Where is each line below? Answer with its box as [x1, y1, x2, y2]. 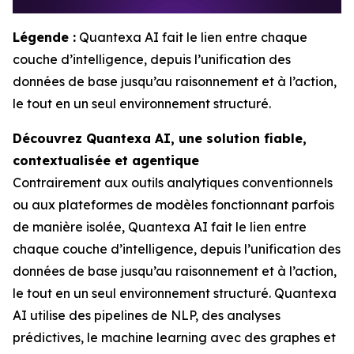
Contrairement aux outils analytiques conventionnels [13, 174, 333, 190]
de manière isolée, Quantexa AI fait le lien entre [13, 218, 307, 235]
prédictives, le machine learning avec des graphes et [13, 329, 336, 345]
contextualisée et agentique [13, 152, 199, 168]
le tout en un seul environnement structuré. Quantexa [13, 284, 337, 301]
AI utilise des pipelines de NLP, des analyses [13, 307, 281, 323]
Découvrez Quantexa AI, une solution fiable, [13, 130, 307, 146]
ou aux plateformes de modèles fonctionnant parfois [13, 196, 334, 213]
